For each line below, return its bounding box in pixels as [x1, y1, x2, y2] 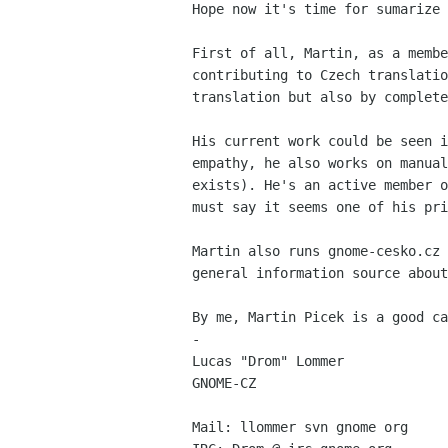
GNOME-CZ [192, 375, 256, 391]
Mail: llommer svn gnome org [192, 419, 408, 435]
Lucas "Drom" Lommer [192, 353, 344, 369]
